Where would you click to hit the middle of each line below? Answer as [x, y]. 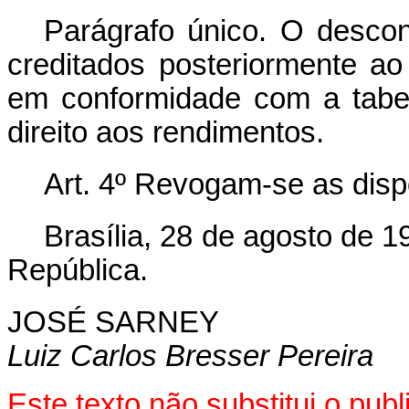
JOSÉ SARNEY [113, 322]
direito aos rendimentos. [166, 132]
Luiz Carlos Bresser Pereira [190, 356]
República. [78, 270]
